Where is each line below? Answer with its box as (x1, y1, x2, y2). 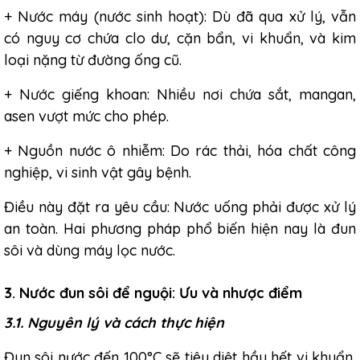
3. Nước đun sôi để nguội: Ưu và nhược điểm (4, 284, 302, 302)
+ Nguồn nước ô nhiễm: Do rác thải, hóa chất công (4, 141, 356, 160)
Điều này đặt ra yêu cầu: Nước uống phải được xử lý (4, 198, 356, 216)
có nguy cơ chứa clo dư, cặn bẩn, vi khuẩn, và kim (4, 29, 356, 47)
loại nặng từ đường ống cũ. (4, 51, 182, 69)
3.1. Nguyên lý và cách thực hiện (4, 313, 224, 332)
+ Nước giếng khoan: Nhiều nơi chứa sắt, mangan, (4, 85, 356, 104)
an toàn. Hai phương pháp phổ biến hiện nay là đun (4, 219, 356, 238)
